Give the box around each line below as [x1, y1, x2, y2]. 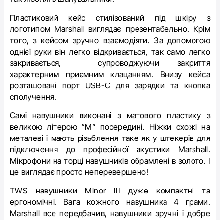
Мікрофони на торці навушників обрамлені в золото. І [10, 155, 210, 165]
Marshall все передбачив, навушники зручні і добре [10, 208, 210, 218]
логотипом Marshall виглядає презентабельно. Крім [10, 24, 210, 34]
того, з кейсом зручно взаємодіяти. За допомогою [10, 35, 210, 45]
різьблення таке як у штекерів [77, 133, 194, 143]
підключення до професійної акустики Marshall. [10, 144, 210, 154]
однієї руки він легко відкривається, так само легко [10, 46, 210, 56]
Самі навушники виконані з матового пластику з [10, 110, 210, 120]
